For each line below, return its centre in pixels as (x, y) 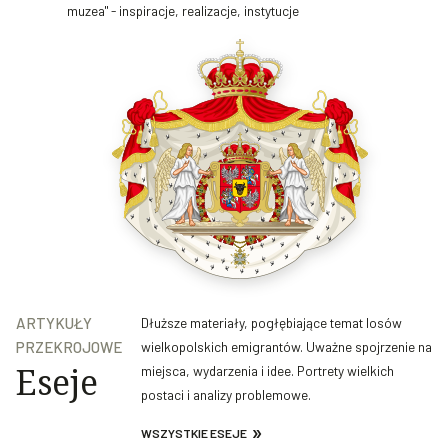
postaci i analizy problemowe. (225, 395)
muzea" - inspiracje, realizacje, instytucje (183, 11)
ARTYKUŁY (54, 323)
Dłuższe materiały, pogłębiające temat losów (271, 323)
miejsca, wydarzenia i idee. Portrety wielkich (267, 371)
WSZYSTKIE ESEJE (193, 433)
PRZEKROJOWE (69, 347)
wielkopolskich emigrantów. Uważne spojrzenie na (286, 347)
